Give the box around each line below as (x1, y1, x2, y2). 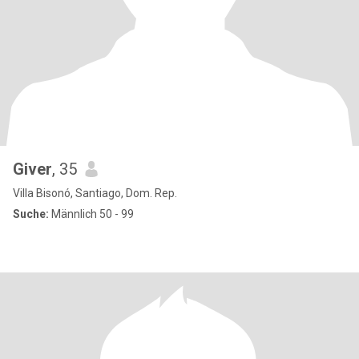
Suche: (13, 208, 49, 220)
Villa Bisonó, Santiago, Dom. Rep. (13, 187, 177, 200)
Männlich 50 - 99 (49, 208, 134, 220)
